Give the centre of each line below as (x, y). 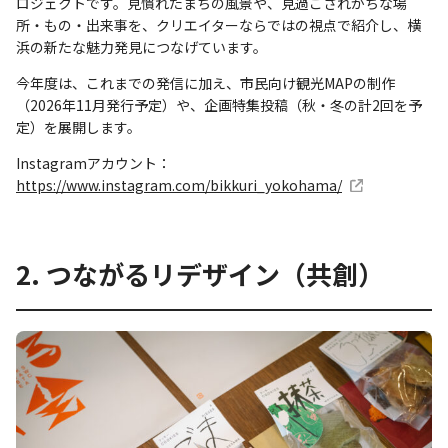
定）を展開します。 (78, 126)
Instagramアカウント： (93, 162)
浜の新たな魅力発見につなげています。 (141, 46)
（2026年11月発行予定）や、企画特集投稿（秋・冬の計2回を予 (219, 104)
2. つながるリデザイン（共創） (200, 273)
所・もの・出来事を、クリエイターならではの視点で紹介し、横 (218, 24)
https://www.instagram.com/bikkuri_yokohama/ (179, 184)
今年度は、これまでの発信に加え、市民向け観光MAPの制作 (205, 82)
